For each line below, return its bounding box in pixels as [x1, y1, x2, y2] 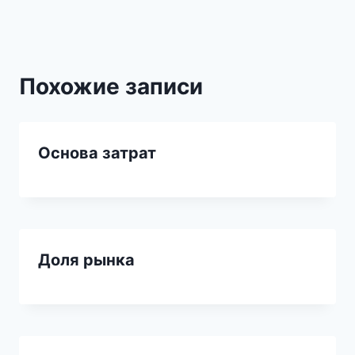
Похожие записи [19, 72, 203, 100]
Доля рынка [38, 250, 135, 269]
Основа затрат [38, 143, 156, 162]
